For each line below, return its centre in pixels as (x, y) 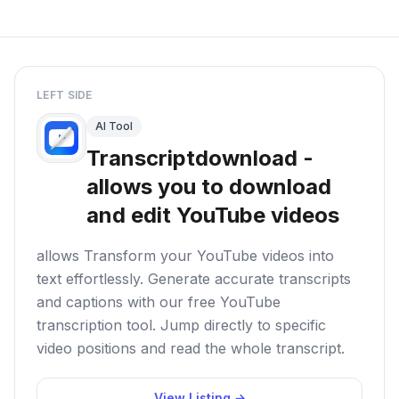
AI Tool (114, 126)
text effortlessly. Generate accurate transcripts (194, 279)
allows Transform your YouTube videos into (185, 256)
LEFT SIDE (65, 95)
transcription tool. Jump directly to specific (181, 325)
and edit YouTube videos (213, 215)
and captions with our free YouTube (159, 302)
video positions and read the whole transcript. (191, 348)
